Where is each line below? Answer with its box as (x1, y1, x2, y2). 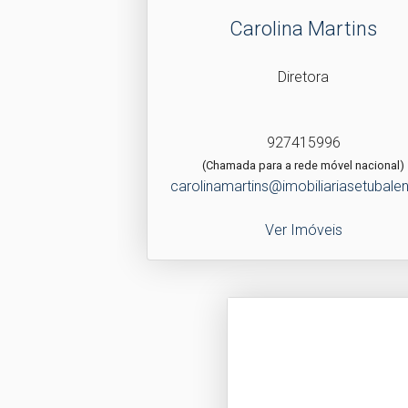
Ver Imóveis (264, 220, 342, 239)
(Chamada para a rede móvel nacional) (202, 158, 405, 172)
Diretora (278, 67, 330, 86)
